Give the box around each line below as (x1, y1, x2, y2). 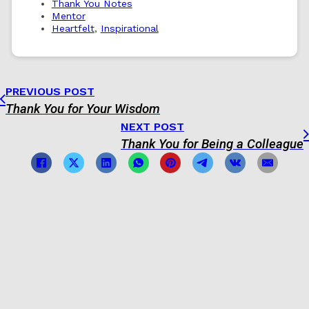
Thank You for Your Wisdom (6, 101, 160, 117)
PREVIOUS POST (6, 84, 94, 98)
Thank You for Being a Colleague (121, 136, 303, 152)
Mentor (51, 10, 86, 22)
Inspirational (100, 23, 159, 34)
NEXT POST (121, 119, 184, 133)
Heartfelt (51, 23, 94, 34)
